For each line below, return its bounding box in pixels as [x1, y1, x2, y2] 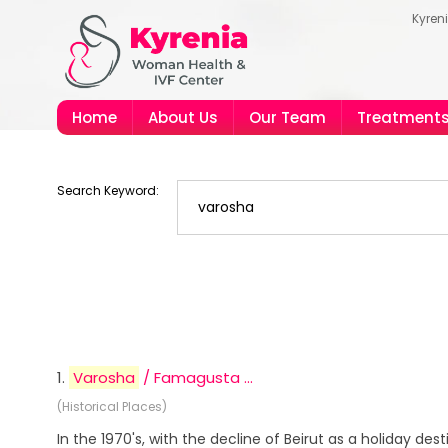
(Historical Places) [57, 398, 167, 415]
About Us [148, 107, 218, 128]
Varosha [73, 367, 135, 388]
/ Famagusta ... [139, 367, 253, 388]
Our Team [249, 107, 326, 128]
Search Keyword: [57, 182, 159, 199]
